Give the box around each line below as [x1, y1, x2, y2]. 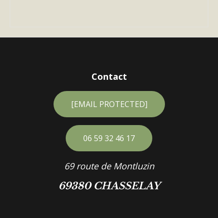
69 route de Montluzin [64, 160, 154, 172]
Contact [91, 71, 127, 82]
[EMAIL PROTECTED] [71, 99, 147, 109]
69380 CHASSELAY [58, 180, 160, 192]
